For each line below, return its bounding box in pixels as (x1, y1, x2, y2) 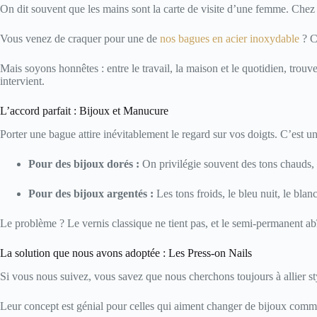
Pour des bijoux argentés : (28, 187, 154, 200)
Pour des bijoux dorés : (28, 157, 139, 170)
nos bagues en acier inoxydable (160, 33, 299, 45)
